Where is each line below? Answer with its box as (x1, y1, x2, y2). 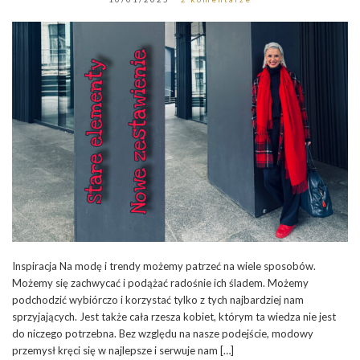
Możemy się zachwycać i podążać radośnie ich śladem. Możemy (12, 276, 309, 289)
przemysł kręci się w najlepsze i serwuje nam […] (12, 343, 234, 357)
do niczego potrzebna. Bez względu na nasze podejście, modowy (12, 326, 313, 340)
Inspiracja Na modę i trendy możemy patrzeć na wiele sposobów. (12, 259, 316, 272)
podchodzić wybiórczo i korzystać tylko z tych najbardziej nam (12, 292, 304, 306)
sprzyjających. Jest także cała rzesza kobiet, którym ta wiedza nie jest (12, 309, 336, 323)
